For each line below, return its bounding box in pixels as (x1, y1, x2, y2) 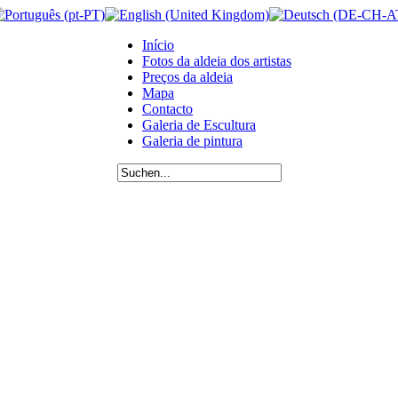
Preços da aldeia (142, 69, 233, 84)
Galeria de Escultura (142, 117, 256, 132)
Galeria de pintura (142, 133, 243, 148)
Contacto (142, 101, 193, 116)
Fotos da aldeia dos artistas (142, 53, 291, 68)
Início (142, 37, 174, 52)
